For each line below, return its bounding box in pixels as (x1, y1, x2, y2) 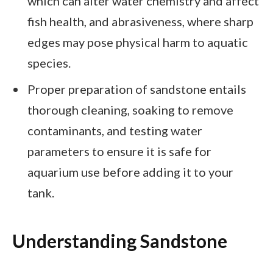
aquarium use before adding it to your (27, 164, 233, 179)
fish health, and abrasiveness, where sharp (27, 14, 253, 29)
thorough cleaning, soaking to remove (27, 102, 233, 117)
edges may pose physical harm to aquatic (27, 35, 248, 50)
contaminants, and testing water (27, 122, 202, 138)
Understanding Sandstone (12, 230, 227, 252)
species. (27, 55, 71, 71)
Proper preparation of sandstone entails (27, 81, 246, 96)
